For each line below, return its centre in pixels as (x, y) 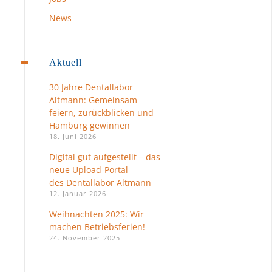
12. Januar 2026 (78, 193)
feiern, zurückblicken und (101, 113)
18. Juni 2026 (73, 136)
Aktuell (66, 62)
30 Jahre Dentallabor (91, 87)
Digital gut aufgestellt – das (105, 157)
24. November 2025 (85, 238)
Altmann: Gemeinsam (93, 100)
